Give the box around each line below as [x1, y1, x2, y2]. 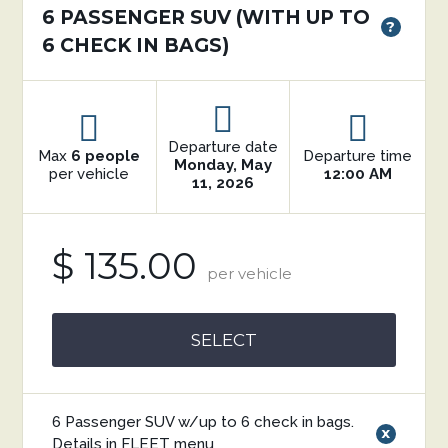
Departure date [168, 137, 279, 156]
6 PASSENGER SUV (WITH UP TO [42, 5, 371, 29]
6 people [71, 146, 141, 165]
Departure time [303, 146, 413, 165]
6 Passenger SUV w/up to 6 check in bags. [52, 412, 355, 431]
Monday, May [174, 155, 273, 174]
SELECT [191, 329, 257, 350]
